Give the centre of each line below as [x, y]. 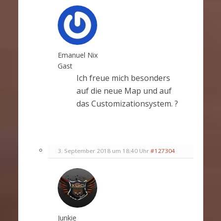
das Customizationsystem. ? [127, 104]
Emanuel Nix [77, 55]
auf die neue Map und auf [124, 91]
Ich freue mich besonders [123, 78]
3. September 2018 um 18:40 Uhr [103, 151]
